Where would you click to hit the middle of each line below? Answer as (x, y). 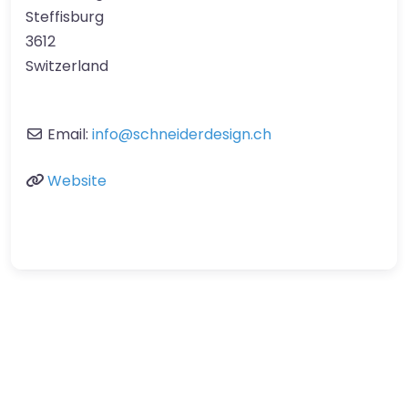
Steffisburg (65, 16)
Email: (70, 134)
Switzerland (67, 66)
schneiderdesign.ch (202, 134)
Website (77, 180)
